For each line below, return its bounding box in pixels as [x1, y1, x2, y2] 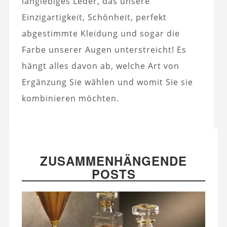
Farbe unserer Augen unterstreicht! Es [21, 44, 186, 56]
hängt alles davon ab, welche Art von [21, 60, 179, 72]
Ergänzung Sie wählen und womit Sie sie [21, 77, 193, 88]
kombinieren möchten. [21, 93, 119, 104]
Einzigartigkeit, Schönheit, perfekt [21, 12, 167, 23]
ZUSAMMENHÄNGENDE [40, 152, 187, 170]
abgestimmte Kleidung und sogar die [21, 28, 180, 40]
